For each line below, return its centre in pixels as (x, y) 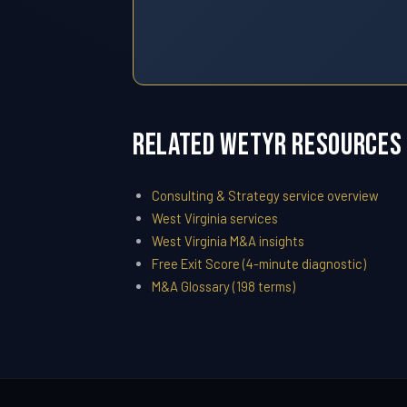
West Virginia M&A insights (228, 241)
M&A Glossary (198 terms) (223, 287)
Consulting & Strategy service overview (265, 196)
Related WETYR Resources (268, 146)
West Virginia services (214, 218)
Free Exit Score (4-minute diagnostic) (258, 264)
